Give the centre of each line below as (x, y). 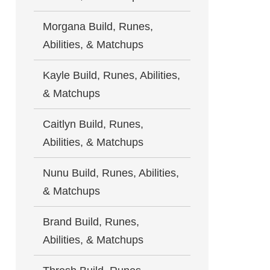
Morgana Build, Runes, (98, 26)
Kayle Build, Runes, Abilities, (111, 75)
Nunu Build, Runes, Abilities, (111, 173)
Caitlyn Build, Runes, (93, 124)
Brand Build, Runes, (91, 221)
